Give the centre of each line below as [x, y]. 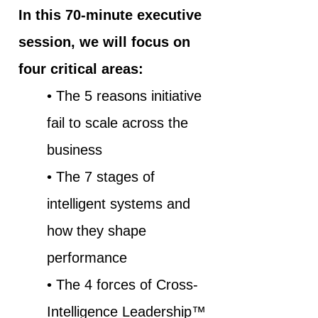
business [75, 150]
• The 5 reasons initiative [124, 96]
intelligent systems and [119, 204]
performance [87, 258]
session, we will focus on [104, 42]
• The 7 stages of [101, 177]
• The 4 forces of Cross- [122, 285]
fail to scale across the [117, 123]
